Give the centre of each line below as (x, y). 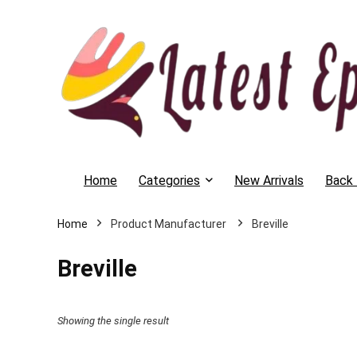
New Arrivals (269, 180)
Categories (169, 180)
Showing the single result (113, 320)
